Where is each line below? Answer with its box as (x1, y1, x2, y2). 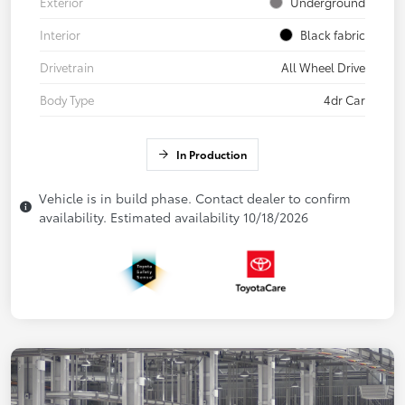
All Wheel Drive (281, 58, 365, 75)
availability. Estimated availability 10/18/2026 (39, 207, 308, 226)
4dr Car (324, 90, 365, 108)
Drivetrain (40, 58, 94, 75)
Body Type (40, 90, 94, 108)
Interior (40, 25, 80, 42)
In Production (176, 146, 247, 162)
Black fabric (300, 25, 365, 42)
